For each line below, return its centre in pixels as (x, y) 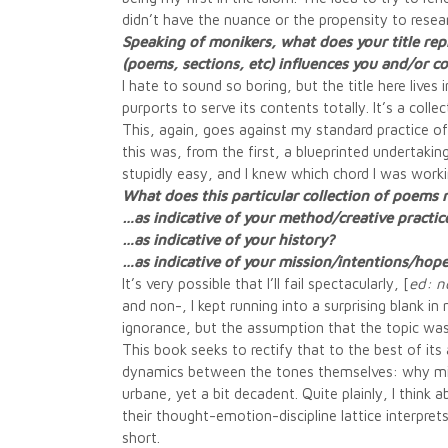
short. (141, 437)
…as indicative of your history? (228, 239)
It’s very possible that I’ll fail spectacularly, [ (265, 283)
